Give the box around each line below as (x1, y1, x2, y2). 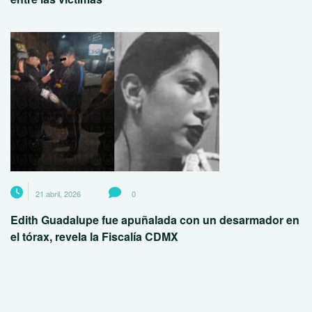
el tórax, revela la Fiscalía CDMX (10, 228, 178, 244)
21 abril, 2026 (36, 188, 81, 199)
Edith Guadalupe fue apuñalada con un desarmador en (10, 212, 299, 228)
